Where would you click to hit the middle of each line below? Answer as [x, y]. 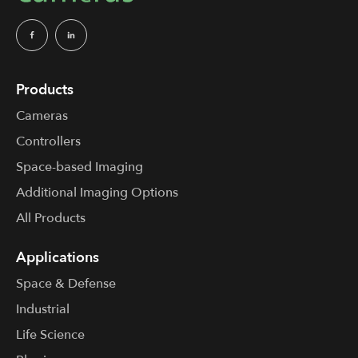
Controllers [48, 142]
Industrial [43, 309]
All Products [51, 219]
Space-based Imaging [80, 167]
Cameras [42, 116]
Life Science [50, 334]
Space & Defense [66, 283]
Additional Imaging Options [97, 193]
